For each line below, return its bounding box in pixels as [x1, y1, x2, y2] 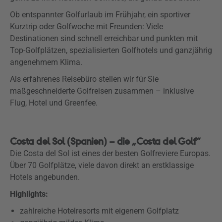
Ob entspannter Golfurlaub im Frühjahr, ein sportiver [10, 10, 190, 19]
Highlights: [10, 189, 48, 199]
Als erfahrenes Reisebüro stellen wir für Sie [10, 74, 159, 84]
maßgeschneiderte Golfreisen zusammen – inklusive [10, 86, 194, 96]
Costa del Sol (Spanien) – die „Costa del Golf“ [10, 135, 201, 148]
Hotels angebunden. [10, 172, 80, 182]
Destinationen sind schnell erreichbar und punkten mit [10, 34, 198, 43]
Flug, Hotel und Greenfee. [10, 98, 98, 108]
